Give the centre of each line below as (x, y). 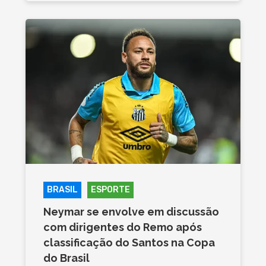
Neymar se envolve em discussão (131, 211)
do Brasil (66, 258)
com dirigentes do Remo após (122, 227)
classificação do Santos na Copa (129, 242)
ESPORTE (110, 189)
